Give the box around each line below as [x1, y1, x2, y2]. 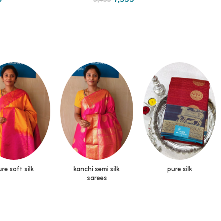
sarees [86, 174, 107, 182]
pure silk [167, 165, 192, 173]
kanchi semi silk [74, 165, 120, 173]
